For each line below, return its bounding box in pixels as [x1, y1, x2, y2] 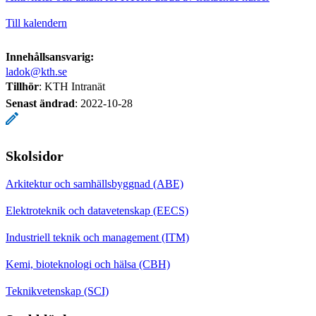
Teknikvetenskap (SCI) [6, 284, 109, 297]
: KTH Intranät [39, 80, 105, 92]
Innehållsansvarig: [6, 50, 94, 63]
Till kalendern [6, 16, 67, 29]
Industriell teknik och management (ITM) [6, 231, 189, 243]
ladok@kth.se [6, 65, 67, 78]
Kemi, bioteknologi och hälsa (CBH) [6, 257, 170, 270]
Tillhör [6, 80, 39, 92]
